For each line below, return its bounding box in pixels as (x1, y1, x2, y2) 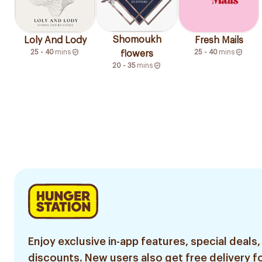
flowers (120, 49, 153, 59)
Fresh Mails (194, 36, 243, 46)
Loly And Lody (23, 35, 87, 45)
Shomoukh (112, 35, 161, 45)
